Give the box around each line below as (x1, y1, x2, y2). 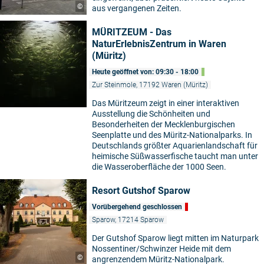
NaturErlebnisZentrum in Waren (92, 38, 226, 50)
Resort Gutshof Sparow (92, 185, 190, 197)
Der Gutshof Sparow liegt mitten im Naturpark (92, 233, 259, 243)
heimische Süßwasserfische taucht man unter (92, 151, 258, 161)
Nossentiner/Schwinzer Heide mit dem (92, 244, 231, 254)
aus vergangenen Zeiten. (92, 4, 181, 14)
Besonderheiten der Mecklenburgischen (92, 120, 235, 130)
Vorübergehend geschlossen (92, 203, 182, 212)
